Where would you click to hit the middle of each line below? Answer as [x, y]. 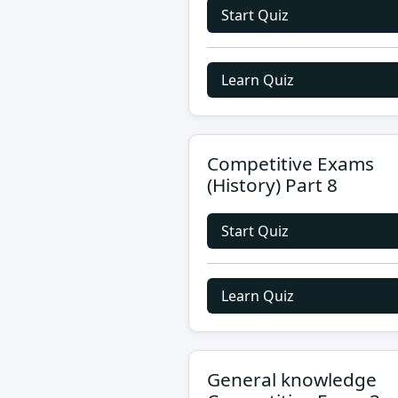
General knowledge [292, 379]
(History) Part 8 [272, 185]
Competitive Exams [291, 163]
